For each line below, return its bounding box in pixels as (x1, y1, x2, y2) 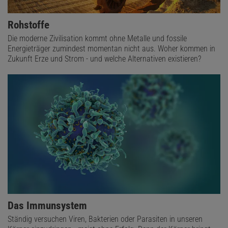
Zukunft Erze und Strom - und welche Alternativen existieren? (8, 54, 201, 64)
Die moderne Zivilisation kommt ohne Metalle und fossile (8, 34, 187, 44)
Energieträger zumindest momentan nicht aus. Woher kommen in (8, 44, 215, 54)
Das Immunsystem (8, 199, 87, 212)
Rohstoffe (8, 19, 49, 32)
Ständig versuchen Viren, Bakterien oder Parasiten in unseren (8, 214, 203, 224)
